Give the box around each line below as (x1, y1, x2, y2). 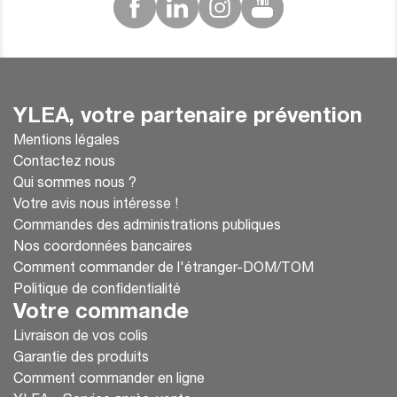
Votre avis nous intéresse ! (13, 198, 178, 213)
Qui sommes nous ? (13, 176, 136, 191)
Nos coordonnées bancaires (13, 240, 192, 255)
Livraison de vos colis (13, 330, 148, 345)
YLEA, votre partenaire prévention (13, 106, 362, 128)
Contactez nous (13, 155, 115, 170)
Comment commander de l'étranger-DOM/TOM (13, 261, 314, 276)
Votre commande (13, 302, 189, 324)
